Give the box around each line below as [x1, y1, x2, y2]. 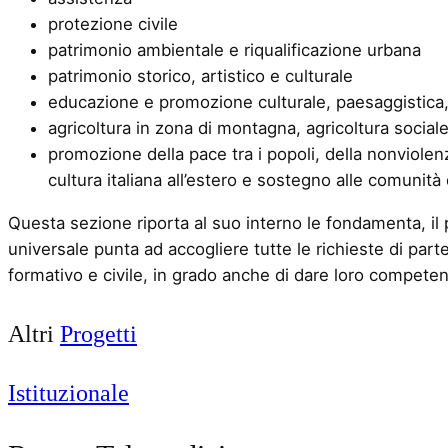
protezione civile [48, 13, 178, 34]
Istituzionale [8, 380, 129, 407]
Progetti [60, 320, 137, 347]
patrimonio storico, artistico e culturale [48, 65, 353, 86]
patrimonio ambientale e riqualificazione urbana [48, 39, 421, 60]
